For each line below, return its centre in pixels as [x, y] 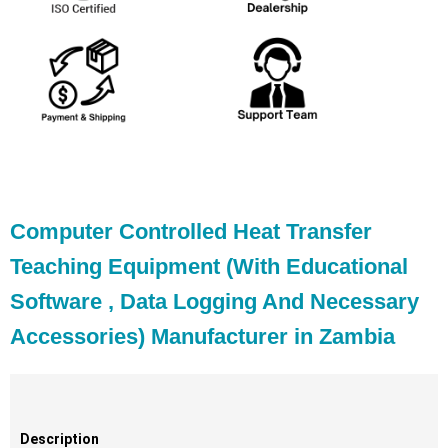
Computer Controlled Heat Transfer [191, 232]
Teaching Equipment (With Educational [209, 267]
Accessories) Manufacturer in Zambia [202, 337]
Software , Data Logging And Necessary [214, 302]
